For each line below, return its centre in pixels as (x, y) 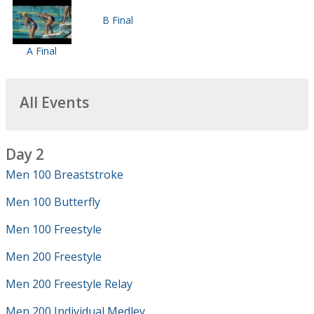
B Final (117, 20)
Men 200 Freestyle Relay (69, 284)
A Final (42, 50)
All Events (54, 102)
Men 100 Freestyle (54, 229)
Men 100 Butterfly (53, 202)
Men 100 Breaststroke (64, 174)
